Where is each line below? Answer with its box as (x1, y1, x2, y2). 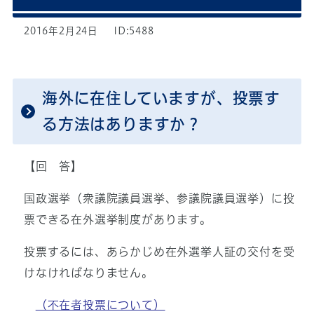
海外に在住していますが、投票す (41, 90, 280, 107)
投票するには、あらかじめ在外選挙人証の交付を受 (23, 246, 295, 258)
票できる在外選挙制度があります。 (23, 214, 212, 226)
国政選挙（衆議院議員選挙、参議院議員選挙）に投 (23, 193, 295, 205)
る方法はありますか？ (41, 116, 202, 132)
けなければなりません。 (23, 267, 153, 279)
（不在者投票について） (35, 299, 165, 311)
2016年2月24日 (23, 26, 98, 36)
